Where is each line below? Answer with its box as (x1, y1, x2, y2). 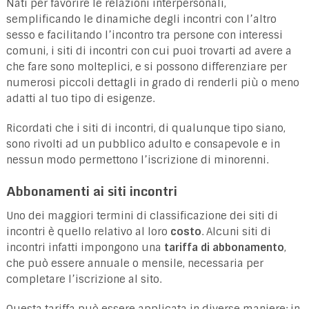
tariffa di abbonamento (163, 240, 284, 255)
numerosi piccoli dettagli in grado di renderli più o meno (6, 75, 299, 90)
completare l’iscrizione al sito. (6, 272, 161, 286)
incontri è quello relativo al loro (6, 224, 170, 239)
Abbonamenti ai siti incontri (6, 179, 177, 201)
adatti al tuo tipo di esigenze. (6, 91, 154, 106)
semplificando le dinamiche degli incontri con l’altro (6, 12, 277, 26)
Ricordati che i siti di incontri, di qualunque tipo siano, (6, 121, 286, 135)
